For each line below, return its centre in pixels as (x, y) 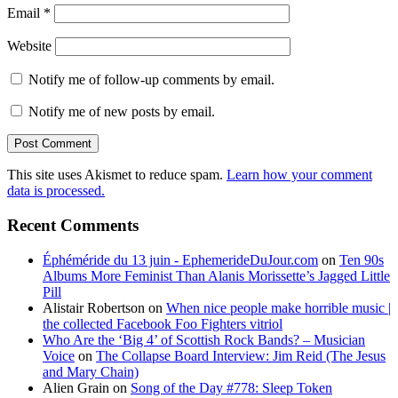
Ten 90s (362, 259)
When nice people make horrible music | (279, 307)
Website (29, 46)
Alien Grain (76, 387)
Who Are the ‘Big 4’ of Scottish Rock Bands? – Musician (204, 339)
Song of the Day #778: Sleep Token (231, 387)
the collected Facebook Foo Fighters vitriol (163, 323)
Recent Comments (73, 225)
